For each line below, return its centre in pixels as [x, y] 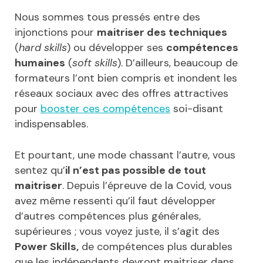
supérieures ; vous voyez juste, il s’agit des [117, 231]
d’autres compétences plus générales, [108, 216]
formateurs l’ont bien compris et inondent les [126, 78]
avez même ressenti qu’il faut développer [115, 200]
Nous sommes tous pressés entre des [107, 17]
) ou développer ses [117, 47]
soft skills [95, 63]
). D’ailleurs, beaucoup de [178, 63]
